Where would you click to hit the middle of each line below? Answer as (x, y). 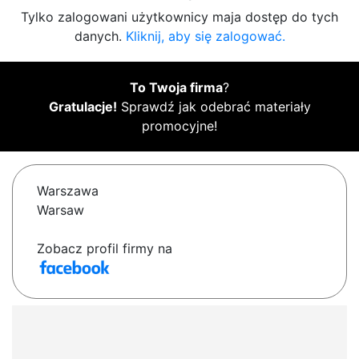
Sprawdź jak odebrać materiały (214, 107)
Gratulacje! (83, 107)
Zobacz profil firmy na (105, 249)
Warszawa (68, 191)
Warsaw (61, 210)
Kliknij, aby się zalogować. (205, 36)
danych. (100, 36)
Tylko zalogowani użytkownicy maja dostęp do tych (179, 17)
